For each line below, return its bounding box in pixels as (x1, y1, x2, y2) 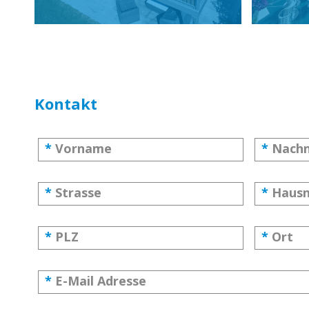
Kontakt (34, 93, 97, 114)
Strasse (55, 184, 101, 201)
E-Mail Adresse (55, 272, 146, 289)
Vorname (55, 140, 112, 157)
